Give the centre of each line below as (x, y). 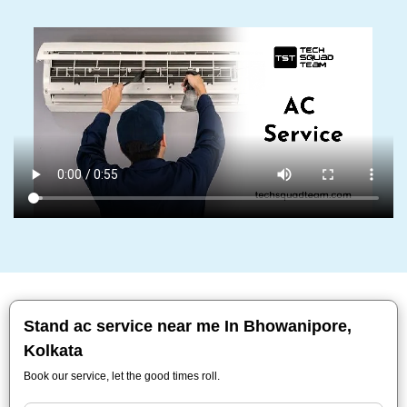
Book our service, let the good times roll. (122, 376)
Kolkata (53, 351)
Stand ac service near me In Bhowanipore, (188, 326)
